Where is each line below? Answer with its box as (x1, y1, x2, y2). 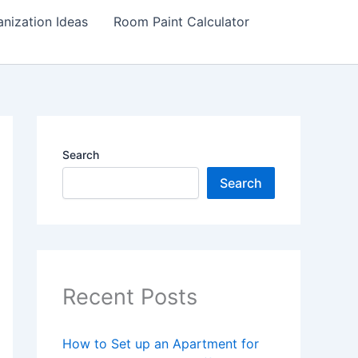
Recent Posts (62, 284, 197, 310)
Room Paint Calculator (113, 14, 249, 30)
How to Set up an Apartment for (62, 336, 259, 352)
